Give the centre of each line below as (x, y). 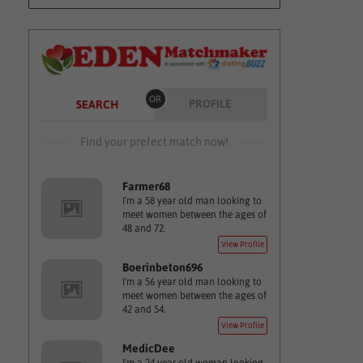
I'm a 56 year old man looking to (192, 282)
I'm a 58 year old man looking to (192, 201)
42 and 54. (143, 310)
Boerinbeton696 (162, 267)
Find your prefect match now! (154, 142)
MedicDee (148, 348)
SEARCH (97, 105)
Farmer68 (146, 186)
